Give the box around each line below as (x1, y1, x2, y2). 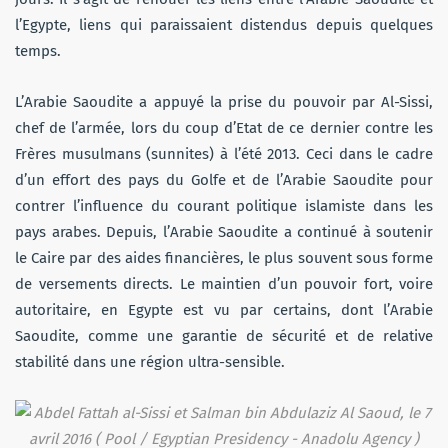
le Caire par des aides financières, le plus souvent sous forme (15, 249, 433, 268)
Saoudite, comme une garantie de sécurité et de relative (15, 327, 433, 346)
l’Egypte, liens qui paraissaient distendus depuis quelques (15, 16, 433, 35)
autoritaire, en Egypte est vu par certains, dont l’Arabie (15, 301, 433, 320)
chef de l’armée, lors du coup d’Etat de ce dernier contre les (15, 119, 433, 138)
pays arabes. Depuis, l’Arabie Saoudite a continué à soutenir (15, 223, 433, 242)
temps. (15, 42, 61, 61)
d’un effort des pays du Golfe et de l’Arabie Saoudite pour (15, 171, 433, 190)
